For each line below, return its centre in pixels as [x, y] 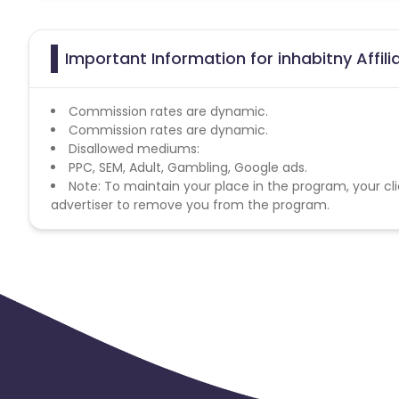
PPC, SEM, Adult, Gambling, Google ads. [188, 167]
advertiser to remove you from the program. [190, 204]
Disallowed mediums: [134, 148]
